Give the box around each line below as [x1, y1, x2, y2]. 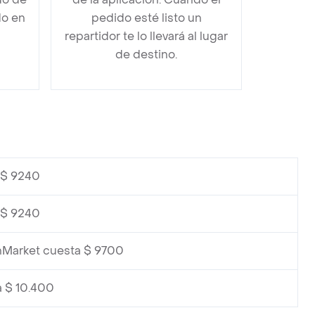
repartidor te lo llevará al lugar [65, 28, 228, 44]
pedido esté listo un [91, 10, 202, 25]
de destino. [115, 46, 177, 62]
